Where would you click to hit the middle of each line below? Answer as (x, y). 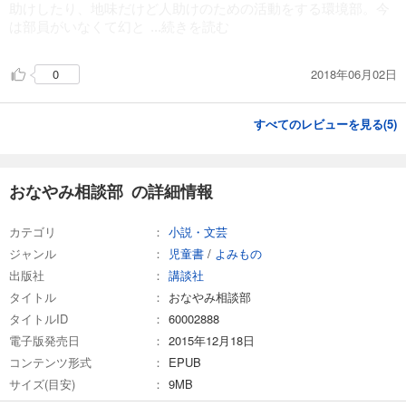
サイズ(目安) (42, 384)
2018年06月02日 (354, 73)
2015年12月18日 (212, 341)
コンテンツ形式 (50, 362)
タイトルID (39, 319)
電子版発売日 (44, 341)
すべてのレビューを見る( (320, 124)
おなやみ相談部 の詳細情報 (111, 192)
